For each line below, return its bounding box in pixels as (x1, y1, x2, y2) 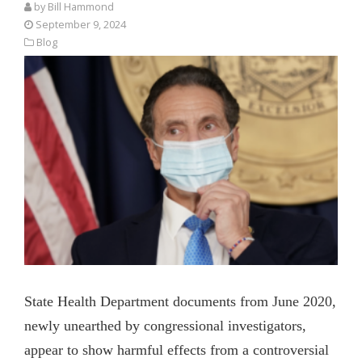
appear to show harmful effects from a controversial (24, 341, 329, 358)
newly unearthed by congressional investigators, (24, 317, 306, 334)
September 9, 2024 (36, 17, 126, 32)
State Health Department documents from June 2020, (24, 293, 336, 309)
